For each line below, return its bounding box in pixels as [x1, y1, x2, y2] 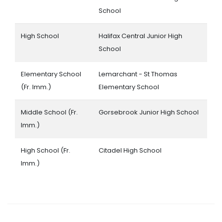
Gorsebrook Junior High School [99, 107, 199, 117]
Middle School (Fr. [21, 107, 78, 117]
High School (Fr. [21, 145, 70, 155]
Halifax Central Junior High [99, 31, 182, 41]
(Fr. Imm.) [21, 82, 51, 92]
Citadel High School [99, 145, 162, 155]
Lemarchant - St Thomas [99, 69, 177, 79]
